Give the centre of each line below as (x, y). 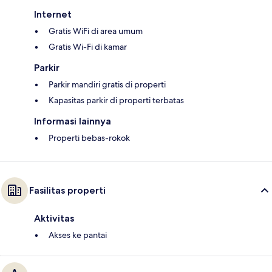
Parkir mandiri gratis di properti (107, 85)
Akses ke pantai (78, 235)
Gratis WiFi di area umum (96, 31)
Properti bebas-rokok (89, 138)
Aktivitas (54, 219)
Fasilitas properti (67, 191)
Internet (53, 15)
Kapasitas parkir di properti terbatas (116, 100)
